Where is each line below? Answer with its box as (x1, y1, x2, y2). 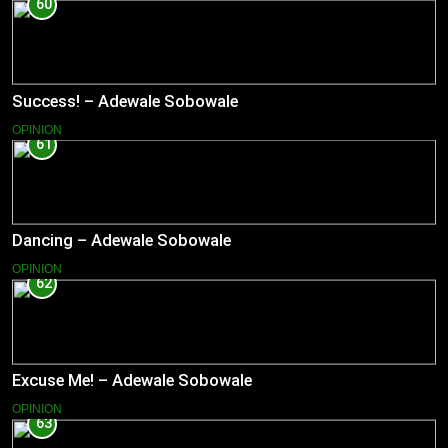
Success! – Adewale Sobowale (12, 91, 238, 111)
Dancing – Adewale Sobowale (12, 231, 231, 251)
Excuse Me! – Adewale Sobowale (12, 371, 252, 391)
